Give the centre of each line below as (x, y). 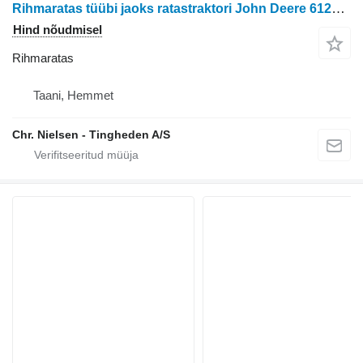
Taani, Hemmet (73, 95)
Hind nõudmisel (58, 29)
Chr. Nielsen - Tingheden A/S (91, 134)
